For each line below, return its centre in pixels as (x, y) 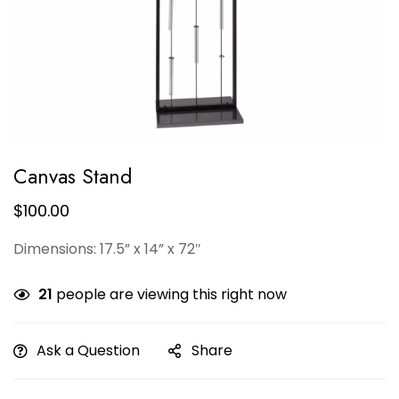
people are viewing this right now (170, 294)
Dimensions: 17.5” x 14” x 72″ (107, 249)
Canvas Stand (73, 176)
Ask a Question (88, 350)
